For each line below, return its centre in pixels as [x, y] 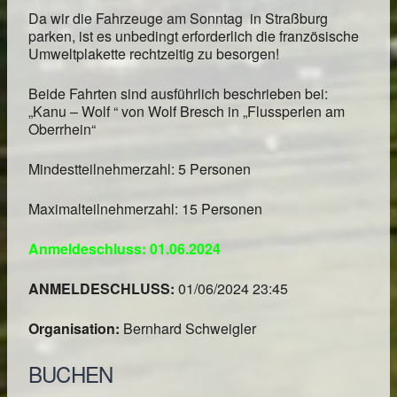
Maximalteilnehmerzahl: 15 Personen [145, 209]
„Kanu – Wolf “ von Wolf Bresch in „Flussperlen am [187, 112]
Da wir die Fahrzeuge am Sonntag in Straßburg [178, 19]
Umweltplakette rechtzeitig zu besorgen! [154, 54]
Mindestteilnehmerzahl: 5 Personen [140, 169]
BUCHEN [71, 374]
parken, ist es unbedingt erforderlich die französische [194, 36]
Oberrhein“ [62, 129]
